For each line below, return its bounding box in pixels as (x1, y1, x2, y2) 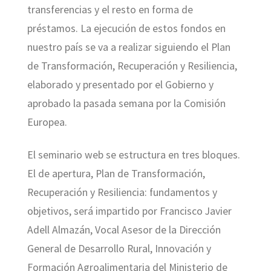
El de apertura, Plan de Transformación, (27, 166, 205, 180)
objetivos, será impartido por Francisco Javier (27, 204, 232, 218)
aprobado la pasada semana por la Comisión (27, 97, 226, 111)
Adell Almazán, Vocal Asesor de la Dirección (27, 223, 221, 237)
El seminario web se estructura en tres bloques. (27, 148, 240, 162)
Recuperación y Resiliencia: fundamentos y (27, 185, 217, 199)
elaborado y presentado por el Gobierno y (27, 78, 214, 92)
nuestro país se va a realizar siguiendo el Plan (27, 41, 230, 54)
